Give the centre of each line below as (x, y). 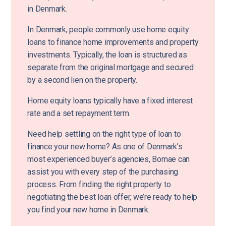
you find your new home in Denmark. (89, 209)
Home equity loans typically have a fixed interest (110, 100)
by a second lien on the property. (82, 80)
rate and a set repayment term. (79, 113)
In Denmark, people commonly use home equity (108, 29)
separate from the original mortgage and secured (110, 67)
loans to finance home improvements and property (113, 42)
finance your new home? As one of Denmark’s (105, 146)
